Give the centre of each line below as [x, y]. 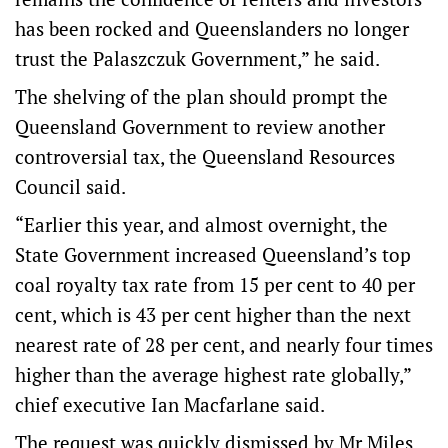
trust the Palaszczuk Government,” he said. [197, 58]
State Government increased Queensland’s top [213, 254]
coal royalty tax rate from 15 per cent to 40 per [215, 284]
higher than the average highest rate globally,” [213, 374]
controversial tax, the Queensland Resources [205, 156]
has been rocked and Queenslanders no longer [212, 28]
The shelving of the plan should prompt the [201, 96]
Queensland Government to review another [200, 126]
